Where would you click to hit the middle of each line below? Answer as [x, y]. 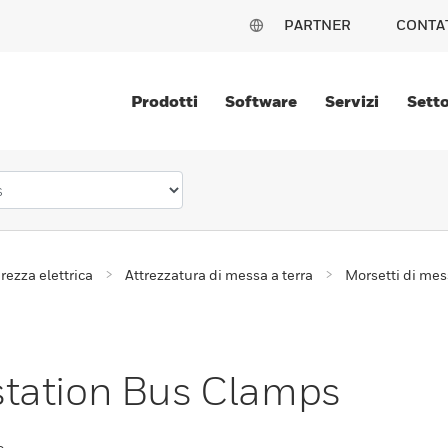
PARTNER [317, 24]
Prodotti [164, 101]
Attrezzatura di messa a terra [219, 275]
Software [261, 101]
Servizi [352, 101]
